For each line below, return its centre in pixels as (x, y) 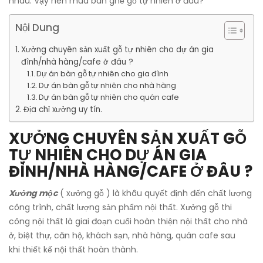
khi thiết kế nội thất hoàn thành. (73, 249)
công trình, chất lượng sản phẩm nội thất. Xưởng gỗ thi (120, 207)
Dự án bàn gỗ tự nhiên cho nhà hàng (108, 85)
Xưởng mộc (33, 193)
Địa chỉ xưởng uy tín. (63, 109)
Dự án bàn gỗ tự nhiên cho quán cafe (109, 97)
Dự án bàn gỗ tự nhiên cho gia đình (103, 74)
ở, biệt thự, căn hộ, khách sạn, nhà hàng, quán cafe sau (122, 235)
